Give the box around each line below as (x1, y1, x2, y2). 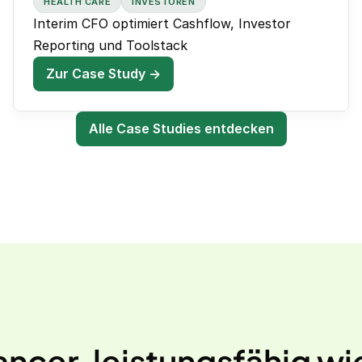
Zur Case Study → (46, 65, 161, 82)
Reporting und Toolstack (33, 37, 187, 54)
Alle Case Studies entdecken (88, 120, 274, 137)
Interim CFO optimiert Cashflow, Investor (33, 15, 291, 32)
